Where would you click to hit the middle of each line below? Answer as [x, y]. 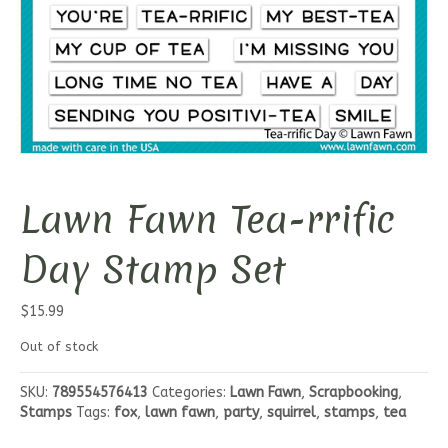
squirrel [291, 413]
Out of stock [59, 347]
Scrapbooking [353, 393]
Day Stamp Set [153, 269]
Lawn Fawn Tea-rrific [207, 219]
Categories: [191, 393]
